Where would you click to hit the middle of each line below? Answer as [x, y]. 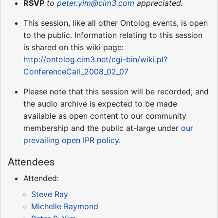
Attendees [31, 161]
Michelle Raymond [65, 207]
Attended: [41, 178]
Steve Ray [50, 194]
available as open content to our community [105, 116]
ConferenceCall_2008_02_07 [76, 72]
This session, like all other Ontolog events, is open [116, 23]
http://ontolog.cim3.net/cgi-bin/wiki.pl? [95, 60]
